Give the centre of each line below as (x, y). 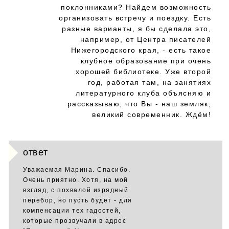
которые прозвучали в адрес (75, 221)
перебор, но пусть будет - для (78, 200)
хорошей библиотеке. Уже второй (143, 72)
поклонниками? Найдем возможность (136, 7)
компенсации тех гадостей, (72, 211)
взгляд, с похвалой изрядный (76, 190)
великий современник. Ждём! (152, 114)
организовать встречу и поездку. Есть (135, 18)
